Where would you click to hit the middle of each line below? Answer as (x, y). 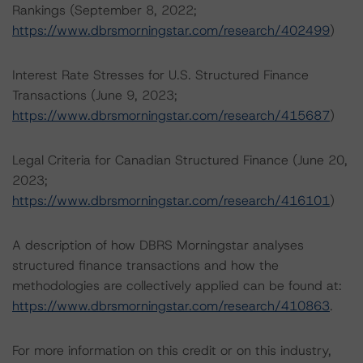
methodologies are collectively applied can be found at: (177, 286)
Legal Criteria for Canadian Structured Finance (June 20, (180, 160)
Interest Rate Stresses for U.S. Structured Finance (160, 75)
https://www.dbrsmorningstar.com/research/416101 (171, 201)
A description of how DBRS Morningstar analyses (158, 245)
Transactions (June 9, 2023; (95, 95)
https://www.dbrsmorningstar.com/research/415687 (171, 115)
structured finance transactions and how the (145, 265)
